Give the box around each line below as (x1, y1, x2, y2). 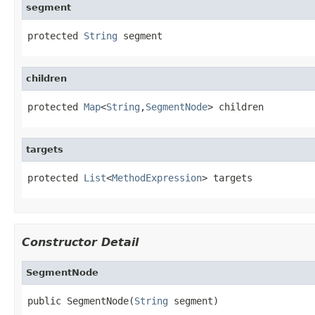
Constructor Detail (22, 235, 139, 249)
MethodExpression (112, 172, 202, 184)
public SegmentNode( (27, 295, 134, 307)
